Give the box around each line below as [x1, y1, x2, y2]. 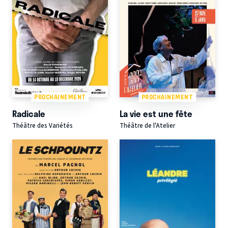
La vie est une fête [119, 107, 192, 121]
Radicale [12, 107, 45, 121]
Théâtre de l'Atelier [119, 121, 175, 131]
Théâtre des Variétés [12, 121, 73, 131]
